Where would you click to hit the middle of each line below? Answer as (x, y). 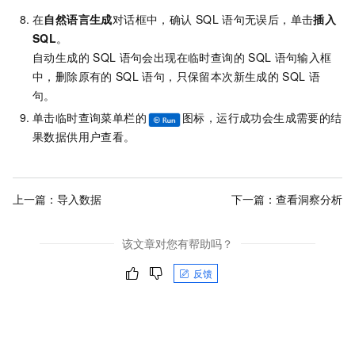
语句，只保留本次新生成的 (211, 76)
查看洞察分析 (309, 198)
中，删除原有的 (73, 76)
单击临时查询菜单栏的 (90, 118)
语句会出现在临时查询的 (182, 57)
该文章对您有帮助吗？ (177, 244)
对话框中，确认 (152, 19)
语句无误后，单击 (268, 19)
